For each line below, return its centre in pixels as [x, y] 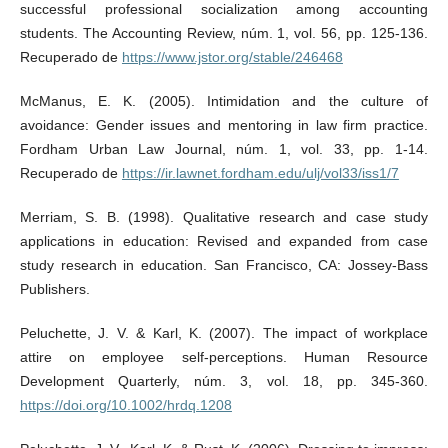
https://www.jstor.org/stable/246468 [232, 56]
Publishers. [54, 288]
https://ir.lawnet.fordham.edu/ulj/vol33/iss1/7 [260, 172]
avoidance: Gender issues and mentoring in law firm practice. [224, 124]
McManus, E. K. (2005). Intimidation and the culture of [224, 100]
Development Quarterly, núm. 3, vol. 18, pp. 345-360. [224, 380]
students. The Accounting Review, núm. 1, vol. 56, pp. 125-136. [224, 32]
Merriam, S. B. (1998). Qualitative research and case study [224, 216]
